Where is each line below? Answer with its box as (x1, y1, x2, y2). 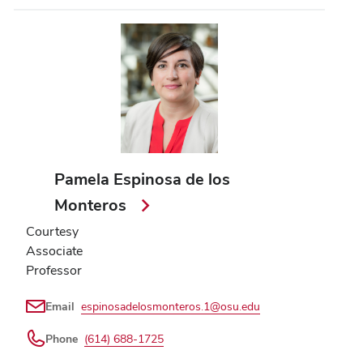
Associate (26, 241, 83, 259)
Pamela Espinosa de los (54, 168, 231, 190)
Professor (26, 261, 82, 279)
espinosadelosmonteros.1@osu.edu (81, 298, 260, 314)
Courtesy (26, 222, 79, 240)
